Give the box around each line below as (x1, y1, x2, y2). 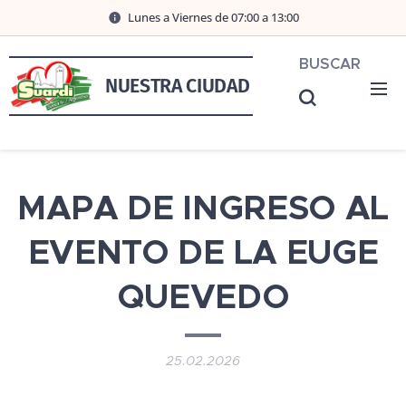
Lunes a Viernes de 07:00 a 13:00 (127, 8, 299, 25)
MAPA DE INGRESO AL (16, 187, 390, 229)
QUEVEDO (116, 275, 290, 318)
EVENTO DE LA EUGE (27, 231, 379, 274)
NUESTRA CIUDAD (105, 73, 250, 98)
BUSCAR (299, 53, 361, 73)
